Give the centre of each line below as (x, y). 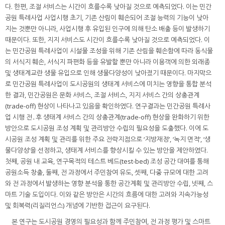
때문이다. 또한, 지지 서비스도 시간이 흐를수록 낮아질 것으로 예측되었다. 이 (107, 40)
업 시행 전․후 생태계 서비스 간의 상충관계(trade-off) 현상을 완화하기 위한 (107, 117)
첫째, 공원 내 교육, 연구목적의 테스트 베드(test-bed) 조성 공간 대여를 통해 (107, 161)
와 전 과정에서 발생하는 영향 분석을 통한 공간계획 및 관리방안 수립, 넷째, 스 (109, 184)
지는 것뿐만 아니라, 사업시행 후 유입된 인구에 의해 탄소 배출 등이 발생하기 (107, 29)
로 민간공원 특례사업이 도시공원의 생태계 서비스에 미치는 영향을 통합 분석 (108, 84)
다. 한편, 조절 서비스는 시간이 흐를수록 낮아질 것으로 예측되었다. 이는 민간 (108, 7)
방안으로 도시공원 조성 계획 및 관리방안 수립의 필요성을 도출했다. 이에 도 (107, 128)
